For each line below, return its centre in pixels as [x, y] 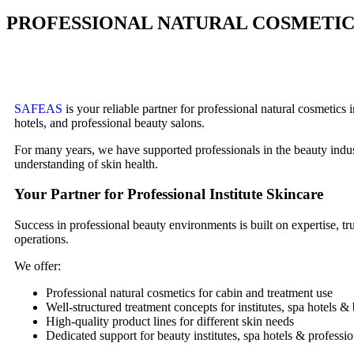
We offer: [38, 266]
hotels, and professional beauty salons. [109, 122]
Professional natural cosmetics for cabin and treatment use [189, 293]
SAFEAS [38, 108]
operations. [41, 239]
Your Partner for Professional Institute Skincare [169, 194]
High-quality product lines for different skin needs [170, 322]
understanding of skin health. [86, 164]
